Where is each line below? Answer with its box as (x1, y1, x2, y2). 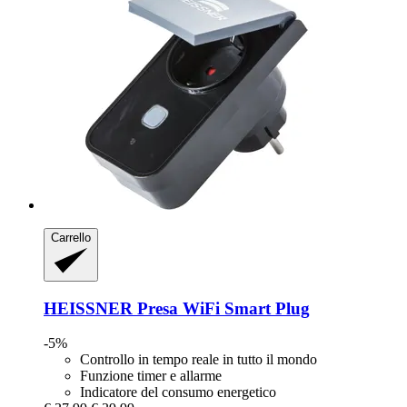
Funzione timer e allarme (80, 368, 222, 384)
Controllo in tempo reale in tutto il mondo (80, 352, 317, 368)
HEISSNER (44, 298, 133, 318)
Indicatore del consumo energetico (80, 384, 276, 401)
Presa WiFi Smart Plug (133, 298, 310, 318)
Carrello (51, 231, 91, 245)
